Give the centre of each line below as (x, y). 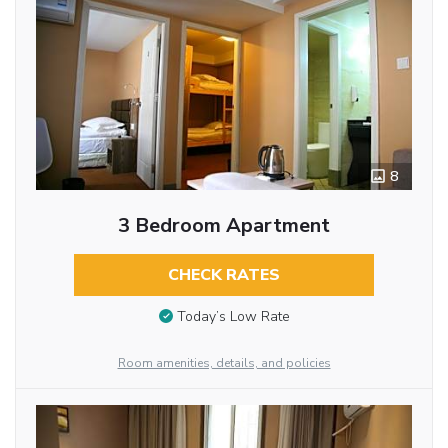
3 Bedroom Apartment (223, 226)
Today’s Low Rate (233, 317)
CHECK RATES (223, 275)
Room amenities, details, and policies (224, 363)
